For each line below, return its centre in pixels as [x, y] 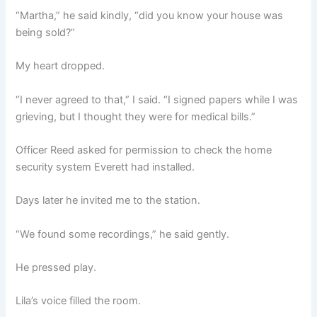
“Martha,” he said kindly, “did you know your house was [150, 16]
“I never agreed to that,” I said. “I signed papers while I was [157, 99]
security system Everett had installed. [105, 167]
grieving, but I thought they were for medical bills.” [136, 116]
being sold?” [46, 33]
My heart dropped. [60, 66]
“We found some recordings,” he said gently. [123, 234]
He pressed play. [56, 268]
